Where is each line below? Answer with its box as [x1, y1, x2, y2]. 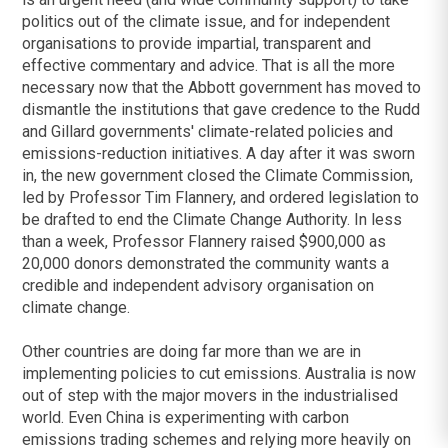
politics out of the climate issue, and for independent [22, 12, 391, 32]
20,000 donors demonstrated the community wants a [22, 254, 390, 274]
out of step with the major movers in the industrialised [22, 386, 399, 406]
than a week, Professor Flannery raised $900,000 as [22, 232, 387, 252]
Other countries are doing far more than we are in [22, 342, 362, 362]
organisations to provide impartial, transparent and [22, 34, 372, 54]
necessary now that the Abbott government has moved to [22, 78, 422, 98]
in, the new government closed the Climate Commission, [22, 166, 414, 186]
